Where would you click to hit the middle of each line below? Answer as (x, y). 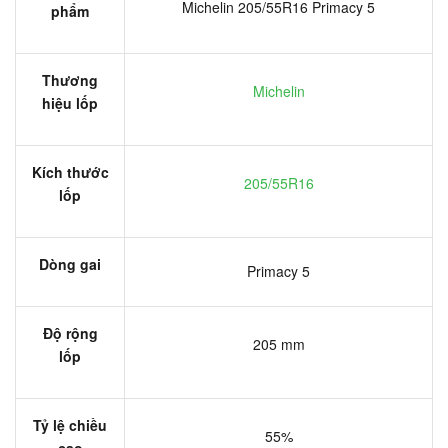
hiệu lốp (70, 102)
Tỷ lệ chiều (70, 424)
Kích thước (70, 171)
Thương (70, 79)
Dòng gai (70, 263)
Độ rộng (70, 332)
